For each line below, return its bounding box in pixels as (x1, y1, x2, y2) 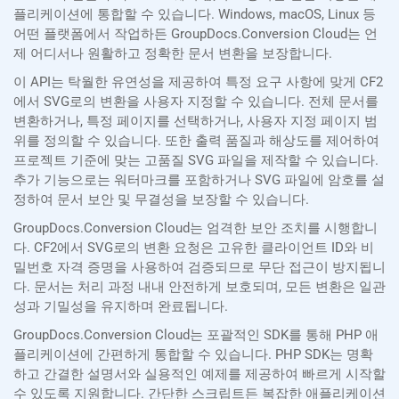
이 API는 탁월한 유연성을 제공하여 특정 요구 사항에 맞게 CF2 (13, 74, 383, 91)
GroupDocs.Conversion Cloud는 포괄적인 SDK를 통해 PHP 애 (13, 327, 379, 344)
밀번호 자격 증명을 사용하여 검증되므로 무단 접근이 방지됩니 (13, 259, 386, 276)
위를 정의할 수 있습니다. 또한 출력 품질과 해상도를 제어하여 (13, 133, 379, 150)
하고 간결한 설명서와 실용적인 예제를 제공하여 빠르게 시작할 (13, 366, 386, 383)
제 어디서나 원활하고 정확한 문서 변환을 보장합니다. (13, 45, 332, 62)
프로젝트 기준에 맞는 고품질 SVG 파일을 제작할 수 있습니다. (13, 152, 379, 169)
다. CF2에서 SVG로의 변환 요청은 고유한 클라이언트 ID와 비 (13, 240, 374, 256)
